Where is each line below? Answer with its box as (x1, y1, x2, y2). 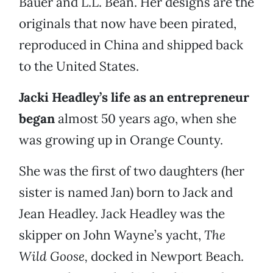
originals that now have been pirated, (19, 15, 236, 32)
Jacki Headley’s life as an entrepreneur (19, 89, 249, 106)
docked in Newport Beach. (88, 248, 244, 265)
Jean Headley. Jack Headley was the (19, 205, 225, 222)
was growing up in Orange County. (19, 132, 223, 149)
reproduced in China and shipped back (19, 37, 243, 54)
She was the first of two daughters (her (19, 163, 244, 180)
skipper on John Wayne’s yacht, (19, 227, 204, 244)
